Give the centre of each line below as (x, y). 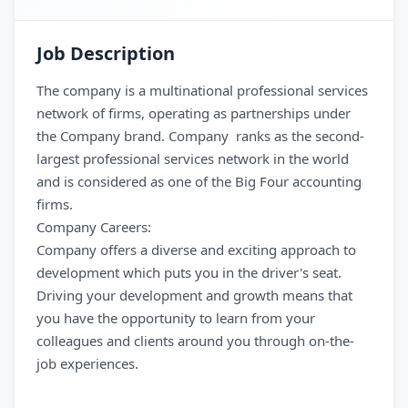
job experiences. (87, 363)
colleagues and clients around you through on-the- (195, 341)
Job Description (106, 53)
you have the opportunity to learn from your (176, 318)
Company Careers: (94, 227)
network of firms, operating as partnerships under (194, 113)
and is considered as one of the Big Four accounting (199, 181)
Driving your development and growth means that (194, 295)
